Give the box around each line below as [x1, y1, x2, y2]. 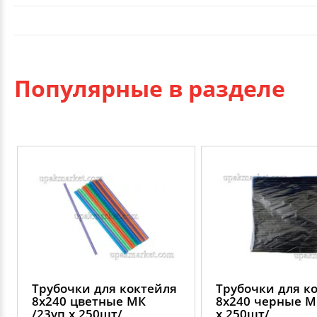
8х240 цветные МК [32, 292, 146, 309]
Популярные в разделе [14, 72, 285, 103]
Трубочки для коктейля [32, 279, 177, 296]
